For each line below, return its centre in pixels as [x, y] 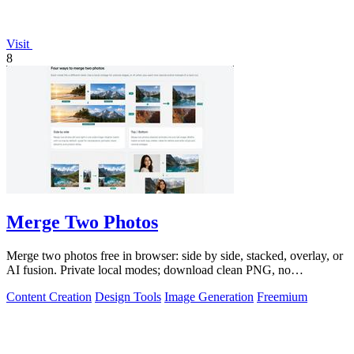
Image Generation [209, 297]
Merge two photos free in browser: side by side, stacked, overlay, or [175, 256]
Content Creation [49, 297]
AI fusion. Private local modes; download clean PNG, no [149, 270]
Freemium [282, 297]
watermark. [34, 284]
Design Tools [128, 297]
